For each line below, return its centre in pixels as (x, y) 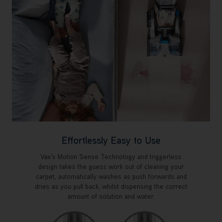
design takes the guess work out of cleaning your (111, 167)
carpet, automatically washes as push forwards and (111, 177)
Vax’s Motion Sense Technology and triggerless (111, 157)
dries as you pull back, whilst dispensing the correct (111, 187)
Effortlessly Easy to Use (111, 140)
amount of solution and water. (111, 196)
